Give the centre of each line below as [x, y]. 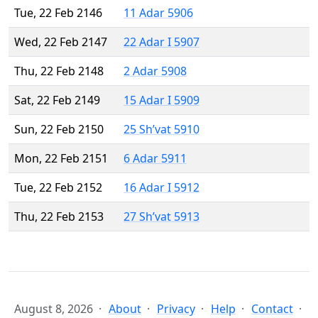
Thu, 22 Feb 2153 [59, 217]
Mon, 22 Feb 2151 [61, 159]
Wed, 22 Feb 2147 [61, 42]
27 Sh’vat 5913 [161, 217]
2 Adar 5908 [155, 71]
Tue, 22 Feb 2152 [58, 188]
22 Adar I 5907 [161, 42]
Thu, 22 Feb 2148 [59, 71]
